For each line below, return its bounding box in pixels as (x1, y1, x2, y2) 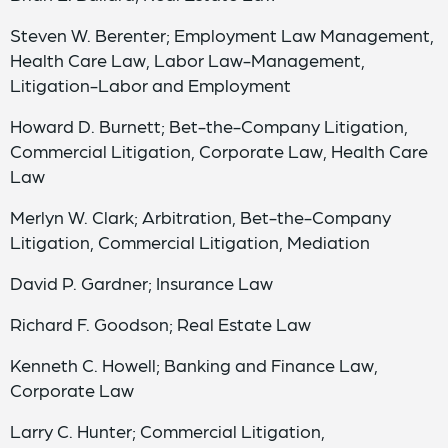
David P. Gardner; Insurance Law (10, 272, 273, 293)
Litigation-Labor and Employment (10, 74, 291, 95)
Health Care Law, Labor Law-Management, (10, 49, 365, 70)
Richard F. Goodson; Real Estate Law (10, 313, 311, 334)
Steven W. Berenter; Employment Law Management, (10, 24, 434, 45)
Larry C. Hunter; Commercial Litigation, (10, 420, 325, 441)
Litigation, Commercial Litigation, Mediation (10, 231, 370, 252)
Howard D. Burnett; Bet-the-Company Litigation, (10, 115, 408, 136)
